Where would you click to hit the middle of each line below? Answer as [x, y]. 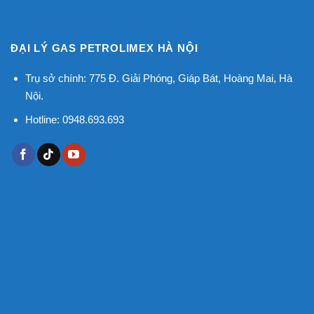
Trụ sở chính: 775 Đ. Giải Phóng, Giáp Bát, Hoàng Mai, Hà [158, 78]
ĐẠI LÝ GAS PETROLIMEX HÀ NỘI [104, 48]
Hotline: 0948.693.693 [74, 120]
